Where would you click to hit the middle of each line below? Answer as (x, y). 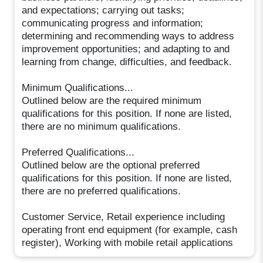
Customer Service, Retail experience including (124, 217)
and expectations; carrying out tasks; (103, 10)
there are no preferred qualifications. (102, 191)
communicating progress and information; (113, 23)
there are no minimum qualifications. (102, 126)
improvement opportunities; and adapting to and (126, 49)
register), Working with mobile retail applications (128, 242)
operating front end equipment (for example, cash (130, 230)
